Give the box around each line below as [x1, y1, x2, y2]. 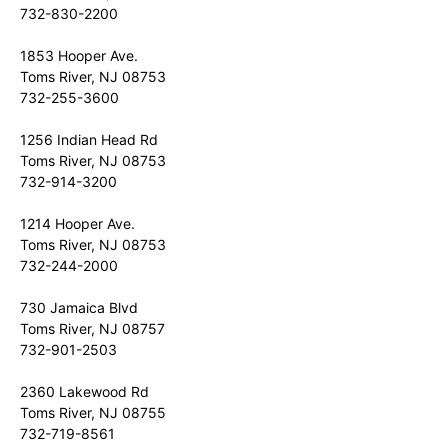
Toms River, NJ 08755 [20, 404, 166, 421]
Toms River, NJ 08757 [20, 320, 165, 337]
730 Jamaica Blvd [20, 299, 138, 316]
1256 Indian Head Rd [20, 131, 158, 148]
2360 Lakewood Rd [20, 383, 149, 400]
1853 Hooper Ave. [20, 47, 138, 64]
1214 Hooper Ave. [20, 215, 135, 232]
